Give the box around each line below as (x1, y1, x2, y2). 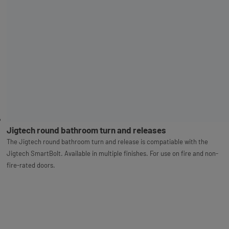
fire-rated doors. (6, 161, 55, 170)
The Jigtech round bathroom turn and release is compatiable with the (6, 138, 208, 146)
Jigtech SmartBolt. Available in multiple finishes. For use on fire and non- (6, 149, 218, 158)
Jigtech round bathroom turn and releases (6, 125, 166, 135)
